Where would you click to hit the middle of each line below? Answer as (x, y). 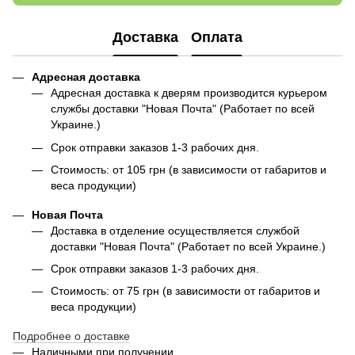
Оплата (217, 37)
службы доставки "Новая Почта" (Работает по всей (183, 109)
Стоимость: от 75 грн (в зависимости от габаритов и (185, 291)
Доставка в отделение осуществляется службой (175, 230)
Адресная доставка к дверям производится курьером (189, 93)
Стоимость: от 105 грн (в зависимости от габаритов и (189, 169)
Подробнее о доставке (71, 336)
